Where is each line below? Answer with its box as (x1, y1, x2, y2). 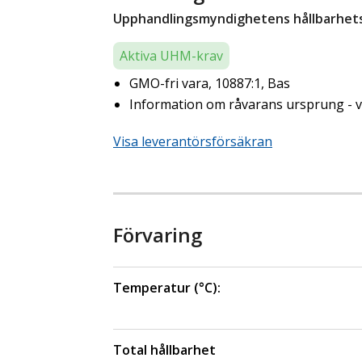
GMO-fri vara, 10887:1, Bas (129, 74, 290, 93)
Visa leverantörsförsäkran (113, 133, 272, 151)
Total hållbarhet (113, 341, 216, 360)
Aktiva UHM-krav (120, 47, 223, 65)
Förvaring (113, 221, 202, 249)
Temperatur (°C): (113, 279, 221, 297)
